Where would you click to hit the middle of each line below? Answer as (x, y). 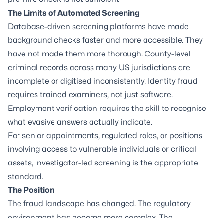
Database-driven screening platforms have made (98, 27)
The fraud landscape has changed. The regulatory (99, 204)
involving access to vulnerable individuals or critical (102, 149)
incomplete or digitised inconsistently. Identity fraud (103, 81)
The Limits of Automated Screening (74, 13)
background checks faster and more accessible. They (105, 40)
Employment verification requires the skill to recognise (107, 108)
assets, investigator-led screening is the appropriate (103, 163)
